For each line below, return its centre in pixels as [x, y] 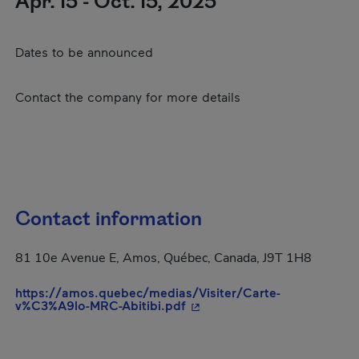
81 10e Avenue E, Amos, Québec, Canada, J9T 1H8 [163, 258]
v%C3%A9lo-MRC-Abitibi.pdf [101, 305]
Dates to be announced [84, 52]
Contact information [109, 220]
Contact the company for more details [128, 97]
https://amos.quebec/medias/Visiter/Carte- [148, 292]
